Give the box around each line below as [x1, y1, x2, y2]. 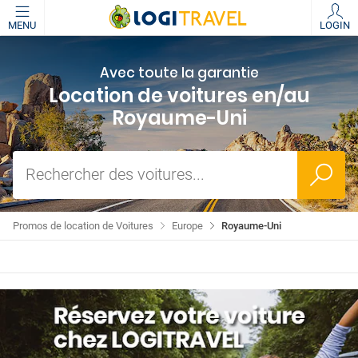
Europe [172, 220, 203, 232]
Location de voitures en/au [48, 82, 310, 109]
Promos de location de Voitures [13, 220, 153, 232]
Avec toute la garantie [99, 63, 259, 82]
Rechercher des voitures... [26, 165, 205, 184]
